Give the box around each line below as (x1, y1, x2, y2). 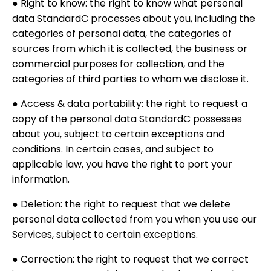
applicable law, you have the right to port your (12, 157, 232, 171)
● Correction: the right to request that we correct (12, 252, 249, 266)
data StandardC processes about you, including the (12, 11, 255, 25)
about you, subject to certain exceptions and (12, 127, 224, 141)
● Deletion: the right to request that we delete (12, 197, 230, 211)
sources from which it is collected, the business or (12, 42, 247, 56)
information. (12, 172, 70, 186)
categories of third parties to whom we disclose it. (12, 72, 249, 86)
